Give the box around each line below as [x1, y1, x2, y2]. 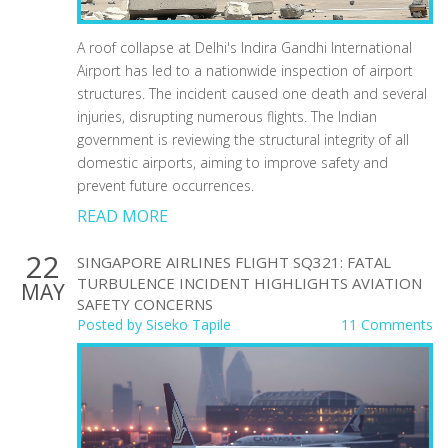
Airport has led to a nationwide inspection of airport [77, 60, 413, 80]
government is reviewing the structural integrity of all [77, 129, 409, 149]
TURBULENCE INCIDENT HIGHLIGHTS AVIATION [77, 272, 422, 293]
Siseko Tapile [146, 314, 231, 334]
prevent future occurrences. [77, 175, 254, 195]
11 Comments [341, 314, 433, 334]
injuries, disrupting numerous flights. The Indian [77, 106, 377, 126]
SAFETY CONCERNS [77, 293, 213, 314]
